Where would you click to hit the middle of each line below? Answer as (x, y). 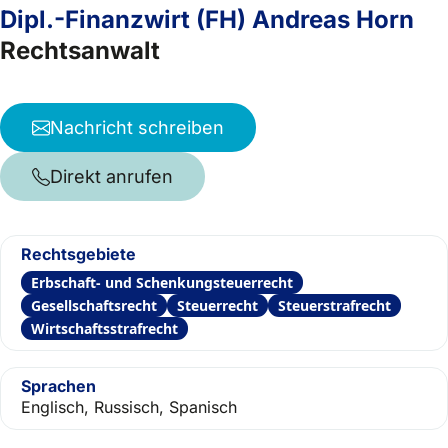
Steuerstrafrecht (334, 305)
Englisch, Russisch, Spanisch (129, 407)
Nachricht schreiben (137, 127)
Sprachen (58, 386)
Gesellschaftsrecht (94, 305)
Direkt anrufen (111, 176)
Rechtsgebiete (78, 254)
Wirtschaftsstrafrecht (104, 328)
